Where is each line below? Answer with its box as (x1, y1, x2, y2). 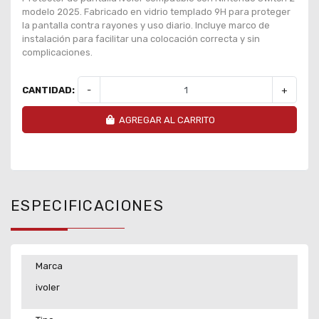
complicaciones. (22, 46, 93, 58)
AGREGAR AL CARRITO (118, 114, 215, 125)
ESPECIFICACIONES (11, 196, 164, 214)
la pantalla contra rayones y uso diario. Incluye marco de (22, 19, 270, 31)
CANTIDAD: (22, 84, 75, 95)
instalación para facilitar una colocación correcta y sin (22, 33, 260, 44)
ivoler (36, 282, 60, 293)
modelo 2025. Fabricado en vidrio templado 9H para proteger (22, 6, 291, 17)
